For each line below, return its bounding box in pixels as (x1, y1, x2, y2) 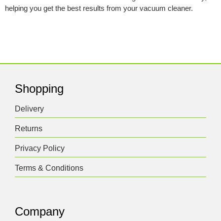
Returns (14, 124, 42, 133)
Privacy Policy (14, 144, 65, 152)
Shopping (14, 81, 64, 95)
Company (14, 204, 65, 218)
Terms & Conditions (14, 163, 83, 172)
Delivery (14, 104, 44, 113)
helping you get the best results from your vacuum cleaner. (4, 3, 193, 12)
